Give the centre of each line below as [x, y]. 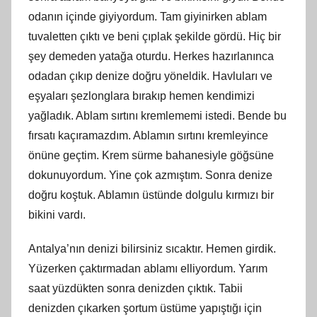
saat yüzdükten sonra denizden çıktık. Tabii [136, 288]
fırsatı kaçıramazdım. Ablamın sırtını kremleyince [148, 135]
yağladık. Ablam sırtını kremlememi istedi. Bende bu [157, 115]
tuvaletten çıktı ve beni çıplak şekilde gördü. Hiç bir [155, 36]
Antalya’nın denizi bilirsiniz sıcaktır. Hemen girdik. [152, 248]
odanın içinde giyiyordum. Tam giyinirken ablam [148, 16]
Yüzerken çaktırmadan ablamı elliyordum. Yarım [148, 268]
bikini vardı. [57, 214]
